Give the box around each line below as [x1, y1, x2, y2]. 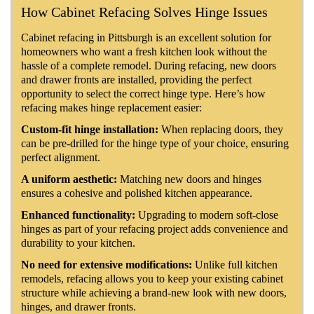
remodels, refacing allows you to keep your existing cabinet [21, 272, 283, 285]
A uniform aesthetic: [21, 172, 117, 185]
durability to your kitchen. [21, 236, 135, 249]
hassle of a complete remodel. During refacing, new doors [21, 59, 276, 71]
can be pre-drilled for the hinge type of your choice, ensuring [21, 137, 289, 149]
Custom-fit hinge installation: [21, 123, 158, 135]
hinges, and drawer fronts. [21, 300, 136, 313]
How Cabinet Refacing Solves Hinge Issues [21, 4, 268, 20]
